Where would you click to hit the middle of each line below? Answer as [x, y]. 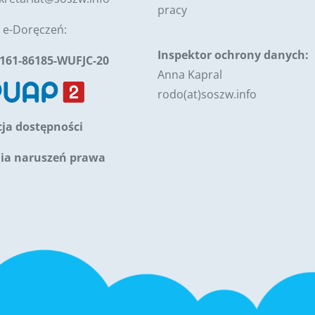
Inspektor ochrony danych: [233, 55]
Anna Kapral [190, 75]
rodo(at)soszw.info [207, 94]
